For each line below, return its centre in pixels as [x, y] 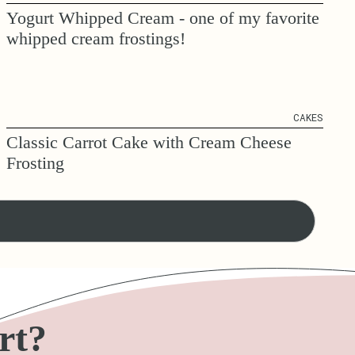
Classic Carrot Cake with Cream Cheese [149, 143]
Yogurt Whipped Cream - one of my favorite [163, 18]
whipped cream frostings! [96, 39]
